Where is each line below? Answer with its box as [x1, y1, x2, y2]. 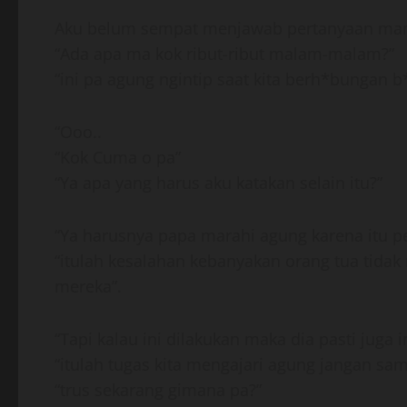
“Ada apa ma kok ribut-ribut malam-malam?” [55, 43, 394, 65]
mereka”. [55, 275, 122, 297]
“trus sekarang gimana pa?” [55, 379, 262, 401]
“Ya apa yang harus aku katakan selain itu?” [55, 172, 382, 194]
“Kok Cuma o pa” [55, 146, 181, 168]
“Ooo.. [55, 121, 102, 143]
